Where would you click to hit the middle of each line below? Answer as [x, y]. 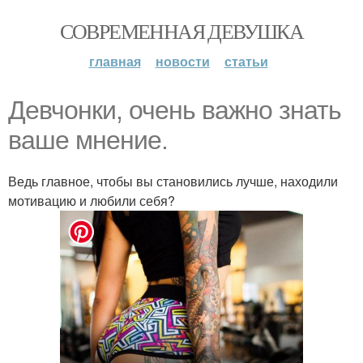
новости [182, 61]
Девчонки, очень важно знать [175, 110]
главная [115, 61]
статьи [246, 61]
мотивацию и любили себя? [92, 201]
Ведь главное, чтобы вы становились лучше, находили [173, 181]
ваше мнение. [88, 140]
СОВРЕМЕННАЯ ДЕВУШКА [181, 31]
